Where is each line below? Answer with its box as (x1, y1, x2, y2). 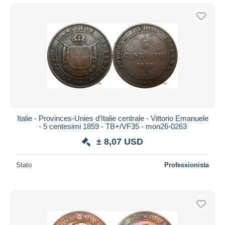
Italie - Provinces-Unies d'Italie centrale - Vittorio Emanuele (17, 114, 208, 123)
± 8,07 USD (96, 136, 143, 147)
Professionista (164, 161, 209, 169)
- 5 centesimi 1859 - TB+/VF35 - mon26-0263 (38, 122, 187, 131)
